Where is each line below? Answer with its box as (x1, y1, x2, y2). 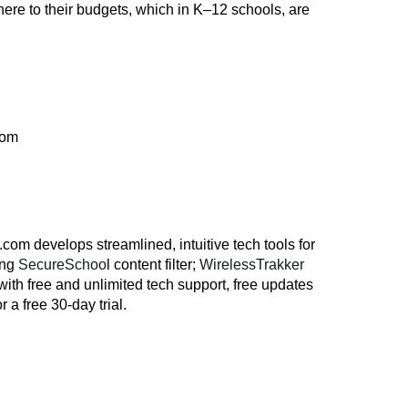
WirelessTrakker (199, 257, 304, 273)
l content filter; (107, 257, 199, 273)
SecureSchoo (18, 257, 107, 273)
